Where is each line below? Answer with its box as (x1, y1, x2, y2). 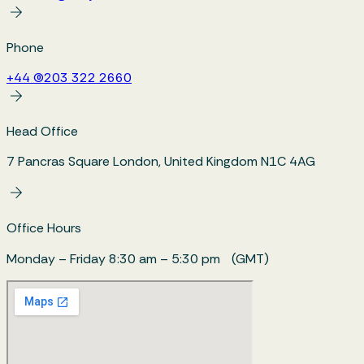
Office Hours (6, 219, 81, 236)
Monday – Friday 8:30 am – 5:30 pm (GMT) (6, 249, 269, 267)
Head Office (6, 122, 78, 140)
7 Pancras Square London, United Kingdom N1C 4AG (6, 152, 315, 170)
